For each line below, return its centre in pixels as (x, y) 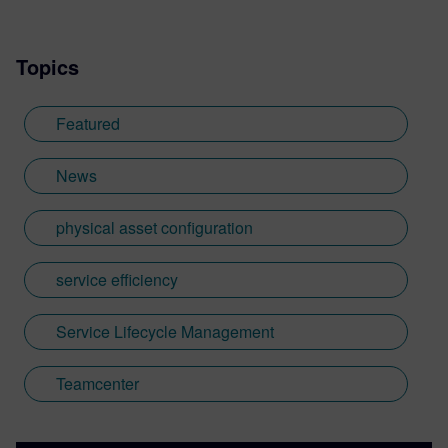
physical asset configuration (154, 227)
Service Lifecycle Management (165, 331)
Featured (88, 123)
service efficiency (117, 279)
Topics (47, 66)
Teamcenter (97, 383)
